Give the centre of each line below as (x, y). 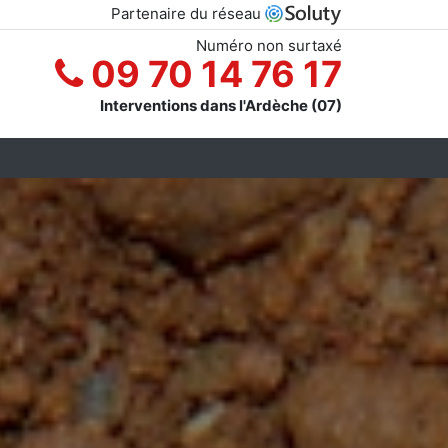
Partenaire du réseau (188, 13)
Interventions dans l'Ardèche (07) (221, 105)
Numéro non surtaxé (269, 45)
